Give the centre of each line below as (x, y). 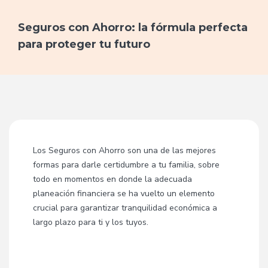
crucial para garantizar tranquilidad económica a (125, 208)
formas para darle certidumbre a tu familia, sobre (126, 165)
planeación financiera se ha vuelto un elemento (124, 194)
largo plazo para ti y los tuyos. (91, 222)
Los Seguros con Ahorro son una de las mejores (124, 150)
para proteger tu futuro (84, 44)
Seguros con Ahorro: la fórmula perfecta (133, 27)
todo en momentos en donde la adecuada (112, 179)
